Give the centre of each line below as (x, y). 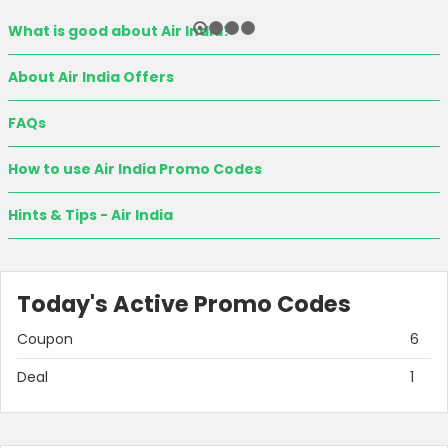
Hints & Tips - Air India (90, 215)
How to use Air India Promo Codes (135, 169)
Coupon (45, 339)
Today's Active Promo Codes (184, 304)
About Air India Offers (91, 77)
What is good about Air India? (119, 31)
